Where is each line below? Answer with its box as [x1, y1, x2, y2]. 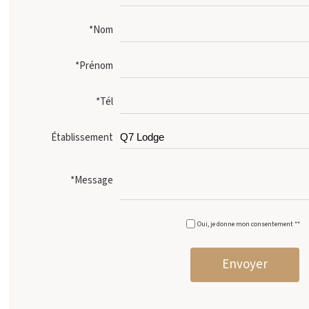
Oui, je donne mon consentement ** [197, 219, 300, 229]
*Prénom [75, 59, 114, 72]
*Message [70, 174, 114, 187]
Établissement [51, 130, 114, 144]
